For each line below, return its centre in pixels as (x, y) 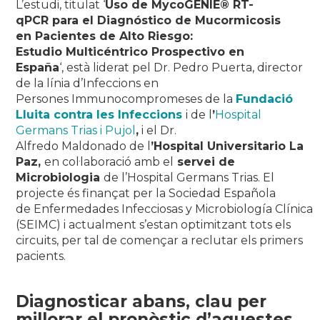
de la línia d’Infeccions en (87, 84)
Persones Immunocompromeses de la (126, 99)
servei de (205, 162)
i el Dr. (158, 131)
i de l (199, 115)
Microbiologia (60, 178)
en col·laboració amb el (109, 162)
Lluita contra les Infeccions (101, 115)
